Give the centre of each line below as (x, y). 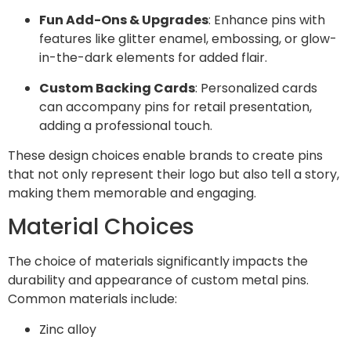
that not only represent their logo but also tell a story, (174, 174)
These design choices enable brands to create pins (165, 155)
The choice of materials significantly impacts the (158, 262)
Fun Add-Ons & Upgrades (124, 20)
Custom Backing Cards (117, 88)
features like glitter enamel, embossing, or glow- (188, 39)
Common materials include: (92, 299)
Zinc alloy (68, 329)
